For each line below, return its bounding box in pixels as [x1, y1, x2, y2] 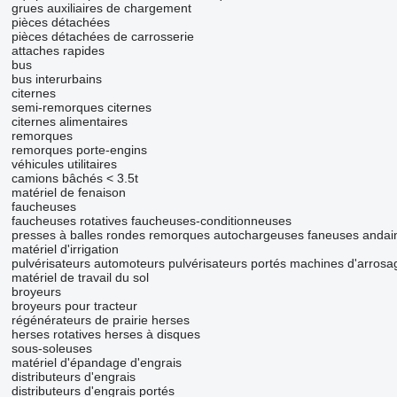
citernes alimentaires [11, 114, 128, 129]
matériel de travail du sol [11, 270, 149, 285]
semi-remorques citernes [11, 100, 152, 115]
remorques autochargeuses [148, 228, 304, 243]
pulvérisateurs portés [167, 256, 286, 271]
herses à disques [104, 327, 200, 342]
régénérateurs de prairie [11, 313, 148, 328]
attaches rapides [11, 43, 105, 58]
